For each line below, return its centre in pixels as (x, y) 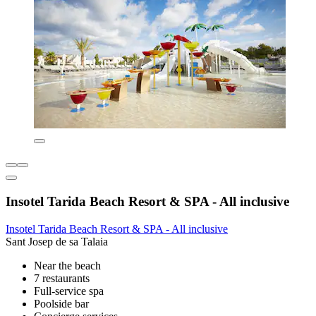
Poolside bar (61, 303)
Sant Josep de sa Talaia (57, 241)
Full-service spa (69, 291)
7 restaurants (62, 278)
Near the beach (67, 265)
